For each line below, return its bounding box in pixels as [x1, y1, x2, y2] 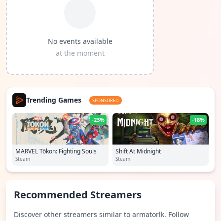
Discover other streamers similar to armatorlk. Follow [14, 210, 189, 219]
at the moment [55, 48, 105, 58]
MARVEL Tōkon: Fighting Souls [15, 147, 97, 155]
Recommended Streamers [14, 188, 142, 201]
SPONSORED [92, 97, 119, 104]
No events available [47, 37, 112, 46]
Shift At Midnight [115, 147, 161, 155]
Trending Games [26, 95, 81, 105]
